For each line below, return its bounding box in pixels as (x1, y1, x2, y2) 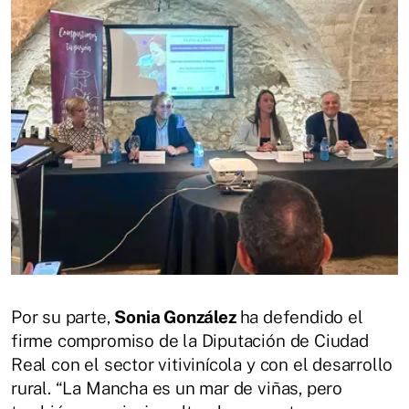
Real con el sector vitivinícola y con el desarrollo (11, 354, 393, 375)
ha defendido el (239, 307, 363, 328)
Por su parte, (11, 307, 115, 328)
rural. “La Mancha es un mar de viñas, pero (11, 378, 343, 399)
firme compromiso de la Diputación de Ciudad (11, 330, 369, 351)
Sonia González (114, 307, 240, 328)
